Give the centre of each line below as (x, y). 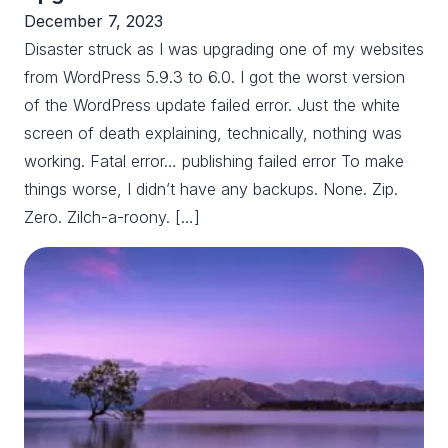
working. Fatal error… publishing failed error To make (214, 160)
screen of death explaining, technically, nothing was (213, 132)
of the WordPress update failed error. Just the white (212, 104)
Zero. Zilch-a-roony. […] (112, 216)
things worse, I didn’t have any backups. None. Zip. (211, 188)
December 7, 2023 (93, 20)
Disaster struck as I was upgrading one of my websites (224, 48)
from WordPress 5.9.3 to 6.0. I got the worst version (214, 76)
